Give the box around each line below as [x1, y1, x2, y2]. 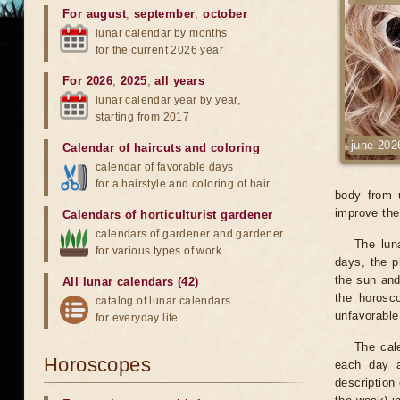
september [133, 7, 196, 21]
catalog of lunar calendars [96, 295, 231, 307]
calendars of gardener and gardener [96, 228, 284, 240]
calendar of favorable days [96, 161, 234, 173]
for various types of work [96, 245, 221, 257]
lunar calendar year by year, [96, 94, 241, 106]
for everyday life [96, 312, 179, 324]
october [203, 7, 248, 21]
